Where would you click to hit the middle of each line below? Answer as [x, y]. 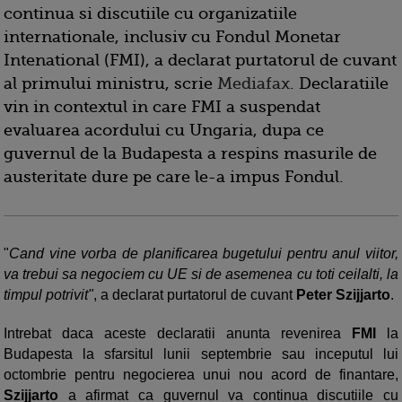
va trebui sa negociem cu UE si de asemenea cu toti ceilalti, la [201, 274]
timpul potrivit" [48, 295]
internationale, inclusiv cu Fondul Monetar [172, 37]
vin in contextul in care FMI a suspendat [162, 107]
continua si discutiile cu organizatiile [150, 13]
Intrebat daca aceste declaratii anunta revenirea [178, 333]
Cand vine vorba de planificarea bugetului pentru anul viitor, [204, 253]
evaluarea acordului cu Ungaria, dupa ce [164, 130]
